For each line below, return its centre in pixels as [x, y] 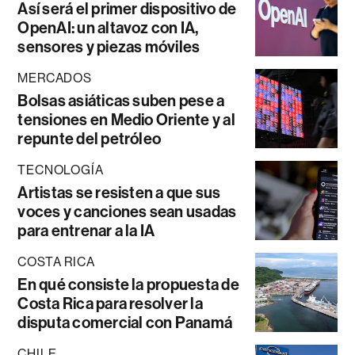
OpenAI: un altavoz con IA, [108, 28]
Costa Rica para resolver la [110, 304]
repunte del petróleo [90, 139]
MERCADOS [55, 78]
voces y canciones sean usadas [127, 212]
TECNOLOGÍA [61, 170]
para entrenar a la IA [86, 231]
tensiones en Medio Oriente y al [126, 120]
